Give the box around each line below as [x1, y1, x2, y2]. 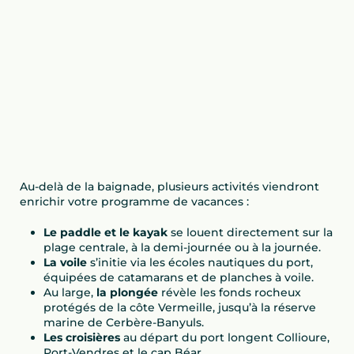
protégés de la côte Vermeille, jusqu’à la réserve [43, 300, 316, 315]
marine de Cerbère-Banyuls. [43, 315, 204, 330]
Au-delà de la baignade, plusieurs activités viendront [20, 179, 319, 194]
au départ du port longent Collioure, [120, 330, 330, 345]
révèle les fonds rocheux [158, 285, 301, 300]
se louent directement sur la [168, 225, 333, 240]
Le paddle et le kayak [43, 225, 168, 240]
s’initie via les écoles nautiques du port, [87, 255, 313, 270]
